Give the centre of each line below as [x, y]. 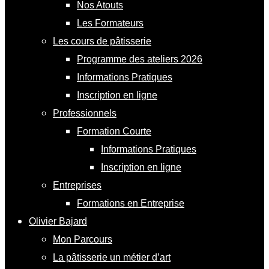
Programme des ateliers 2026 [140, 59]
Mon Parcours [83, 239]
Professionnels [85, 113]
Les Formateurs [110, 23]
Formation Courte [114, 131]
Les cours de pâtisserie [102, 41]
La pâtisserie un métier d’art [112, 257]
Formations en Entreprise [131, 203]
